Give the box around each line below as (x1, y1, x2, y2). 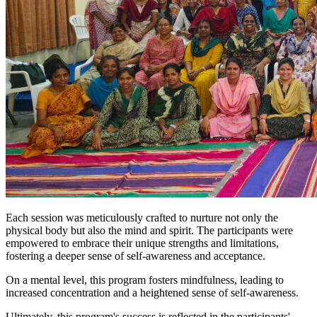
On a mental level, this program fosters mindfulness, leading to (6, 274, 284, 287)
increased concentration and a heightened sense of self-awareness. (6, 287, 299, 299)
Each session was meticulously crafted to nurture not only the (6, 212, 278, 224)
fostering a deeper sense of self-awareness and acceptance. (6, 250, 265, 263)
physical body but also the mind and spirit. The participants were (6, 224, 293, 237)
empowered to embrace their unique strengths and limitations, (6, 237, 279, 250)
